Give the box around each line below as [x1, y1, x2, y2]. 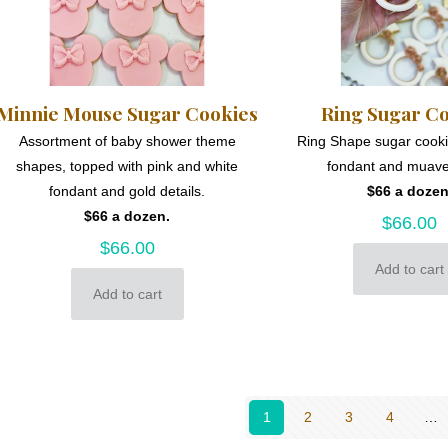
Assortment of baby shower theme [18, 133, 236, 150]
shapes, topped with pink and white [16, 158, 239, 175]
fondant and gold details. [49, 183, 206, 200]
